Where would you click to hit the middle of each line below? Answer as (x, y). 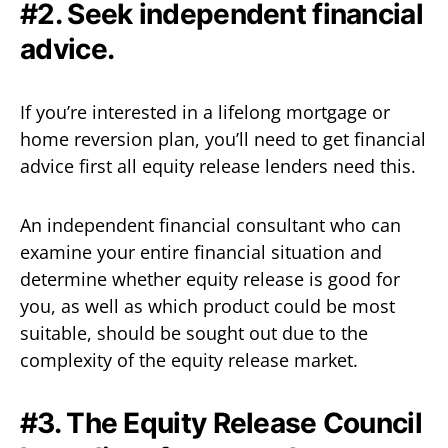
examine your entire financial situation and (201, 251)
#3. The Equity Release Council (221, 422)
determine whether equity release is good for (210, 278)
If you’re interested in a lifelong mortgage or (205, 111)
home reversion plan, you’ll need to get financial (223, 138)
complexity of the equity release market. (189, 359)
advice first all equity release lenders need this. (218, 165)
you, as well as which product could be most (207, 305)
